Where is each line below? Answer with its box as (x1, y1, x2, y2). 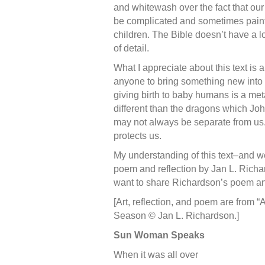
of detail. (114, 43, 149, 53)
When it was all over (114, 249, 198, 260)
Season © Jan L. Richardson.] (114, 210, 239, 221)
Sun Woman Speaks (114, 230, 205, 240)
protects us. (114, 130, 161, 141)
